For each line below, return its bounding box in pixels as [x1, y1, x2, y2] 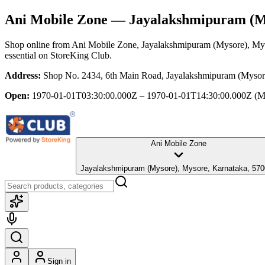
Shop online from [5, 39, 72, 50]
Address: [5, 70, 41, 80]
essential [5, 50, 36, 60]
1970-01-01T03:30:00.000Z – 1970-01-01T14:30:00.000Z [32, 90, 252, 101]
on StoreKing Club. [36, 50, 112, 60]
